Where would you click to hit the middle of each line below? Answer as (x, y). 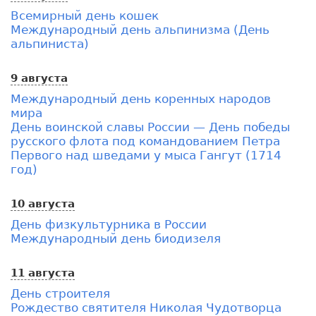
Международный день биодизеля (116, 238)
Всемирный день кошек (85, 15)
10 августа (43, 203)
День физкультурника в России (109, 224)
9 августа (39, 78)
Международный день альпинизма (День (140, 29)
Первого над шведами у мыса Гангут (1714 (146, 155)
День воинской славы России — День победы (150, 127)
